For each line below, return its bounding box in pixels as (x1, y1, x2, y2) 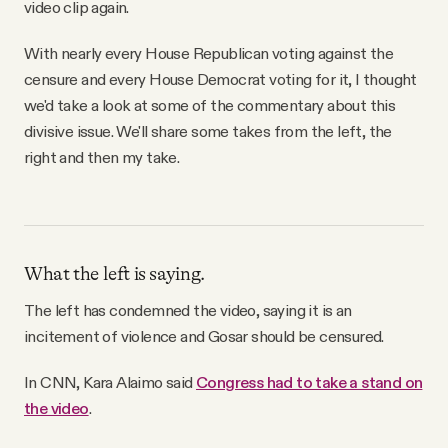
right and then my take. (24, 147, 180, 168)
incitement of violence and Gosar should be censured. (24, 325, 384, 346)
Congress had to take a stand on (196, 371, 423, 392)
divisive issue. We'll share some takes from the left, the (24, 121, 392, 142)
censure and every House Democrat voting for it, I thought (24, 69, 417, 90)
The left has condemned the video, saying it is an (24, 299, 352, 320)
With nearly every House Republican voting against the (24, 43, 394, 64)
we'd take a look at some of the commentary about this (24, 95, 396, 116)
